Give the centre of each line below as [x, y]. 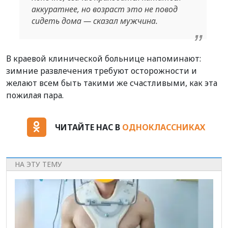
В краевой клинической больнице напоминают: [104, 59]
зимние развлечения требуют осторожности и [102, 71]
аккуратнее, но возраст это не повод [104, 9]
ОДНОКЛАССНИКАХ [163, 127]
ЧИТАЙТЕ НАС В [88, 127]
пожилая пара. [35, 95]
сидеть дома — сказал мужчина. [94, 21]
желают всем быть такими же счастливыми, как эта [112, 83]
